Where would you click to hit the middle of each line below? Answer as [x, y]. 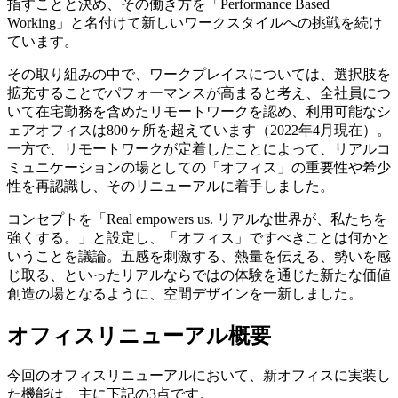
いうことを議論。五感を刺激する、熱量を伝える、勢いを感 [199, 256]
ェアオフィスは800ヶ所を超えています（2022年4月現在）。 [199, 130]
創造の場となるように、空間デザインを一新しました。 [185, 293]
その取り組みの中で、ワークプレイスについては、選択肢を [199, 74]
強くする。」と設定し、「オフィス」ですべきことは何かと [199, 237]
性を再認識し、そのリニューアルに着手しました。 [171, 186]
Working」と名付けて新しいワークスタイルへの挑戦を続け [195, 22]
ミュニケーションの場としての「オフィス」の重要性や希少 [199, 167]
